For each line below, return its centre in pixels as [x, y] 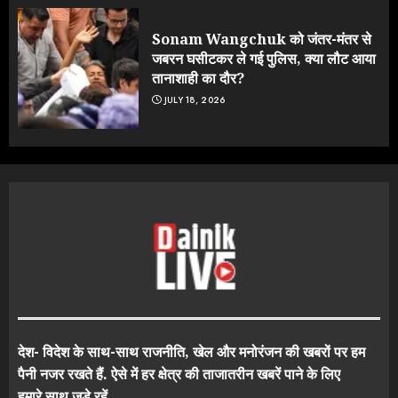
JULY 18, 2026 [195, 100]
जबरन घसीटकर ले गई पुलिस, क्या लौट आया [264, 59]
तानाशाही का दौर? [198, 79]
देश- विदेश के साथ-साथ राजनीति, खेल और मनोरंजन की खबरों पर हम [191, 351]
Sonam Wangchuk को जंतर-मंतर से [262, 40]
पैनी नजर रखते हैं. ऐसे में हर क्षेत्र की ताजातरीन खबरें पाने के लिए [179, 374]
